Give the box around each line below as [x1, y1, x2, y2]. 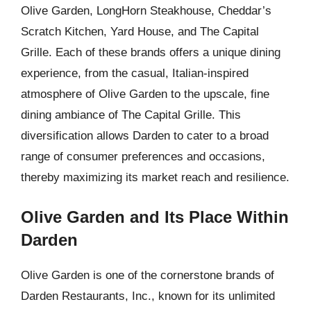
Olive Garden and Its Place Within [21, 208, 289, 226]
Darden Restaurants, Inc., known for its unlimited [21, 289, 275, 303]
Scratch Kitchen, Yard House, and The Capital [21, 24, 259, 38]
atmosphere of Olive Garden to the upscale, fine [21, 87, 269, 101]
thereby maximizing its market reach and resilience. [21, 170, 289, 184]
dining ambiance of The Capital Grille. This [21, 108, 241, 121]
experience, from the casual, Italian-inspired [21, 66, 249, 80]
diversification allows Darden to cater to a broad [21, 128, 269, 142]
